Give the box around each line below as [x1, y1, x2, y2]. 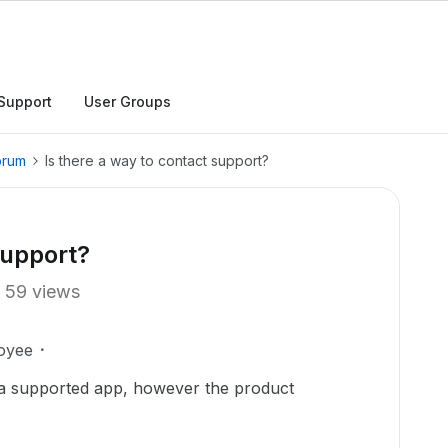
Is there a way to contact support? [45, 152, 269, 169]
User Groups [84, 93, 171, 110]
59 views [5, 281, 80, 302]
